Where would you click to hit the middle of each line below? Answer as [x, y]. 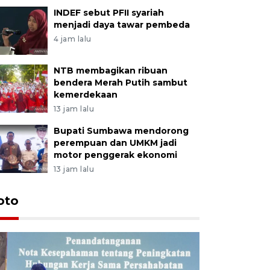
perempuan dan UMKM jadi [115, 143]
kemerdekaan [85, 94]
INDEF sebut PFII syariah [108, 12]
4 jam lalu [72, 39]
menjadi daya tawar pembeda [121, 24]
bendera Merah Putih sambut [120, 82]
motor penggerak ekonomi [115, 155]
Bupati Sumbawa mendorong [121, 130]
